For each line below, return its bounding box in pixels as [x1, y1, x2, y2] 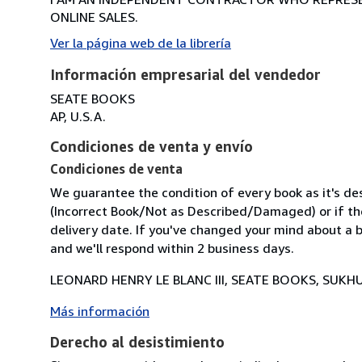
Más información [50, 302, 149, 319]
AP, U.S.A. [50, 107, 106, 124]
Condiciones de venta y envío [50, 137, 253, 155]
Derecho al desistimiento [50, 332, 225, 351]
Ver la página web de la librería [50, 34, 231, 51]
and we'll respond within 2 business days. [50, 239, 294, 256]
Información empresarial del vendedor [50, 65, 321, 83]
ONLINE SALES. [50, 8, 138, 25]
